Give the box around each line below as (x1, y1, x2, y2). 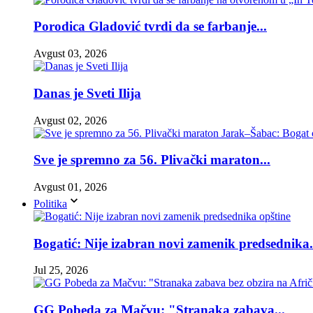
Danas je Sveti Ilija (34, 85, 141, 101)
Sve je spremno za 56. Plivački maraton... (34, 152, 270, 168)
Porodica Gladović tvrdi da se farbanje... (34, 19, 267, 34)
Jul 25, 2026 (34, 264, 88, 277)
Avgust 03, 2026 (34, 48, 107, 60)
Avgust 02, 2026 (34, 114, 107, 126)
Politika (34, 197, 67, 210)
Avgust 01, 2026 (34, 180, 107, 193)
